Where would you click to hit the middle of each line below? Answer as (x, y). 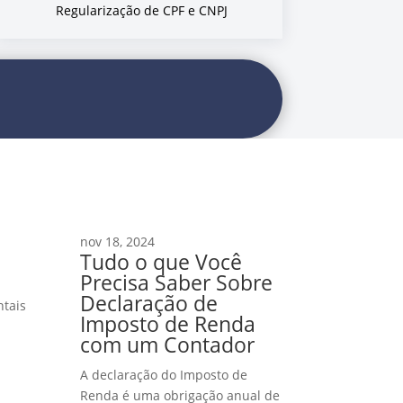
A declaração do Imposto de (164, 375)
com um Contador (168, 345)
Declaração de (149, 304)
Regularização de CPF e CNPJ (142, 11)
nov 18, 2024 (118, 242)
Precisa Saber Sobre (177, 283)
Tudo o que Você (161, 262)
